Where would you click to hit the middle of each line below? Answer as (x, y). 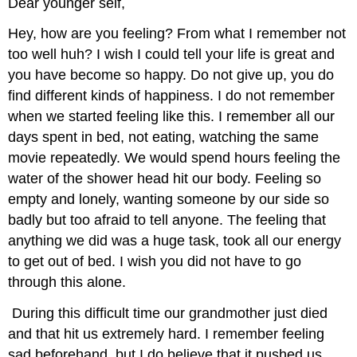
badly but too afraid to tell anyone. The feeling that (167, 220)
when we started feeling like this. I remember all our (172, 117)
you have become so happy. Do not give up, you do (171, 75)
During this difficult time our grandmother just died (168, 314)
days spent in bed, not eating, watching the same (164, 137)
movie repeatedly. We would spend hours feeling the (175, 158)
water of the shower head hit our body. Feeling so (165, 179)
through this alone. (67, 282)
